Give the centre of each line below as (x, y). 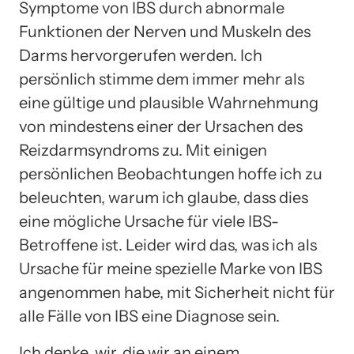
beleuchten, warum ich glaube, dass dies (164, 197)
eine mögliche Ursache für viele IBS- (149, 221)
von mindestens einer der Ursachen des (161, 126)
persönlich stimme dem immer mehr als (162, 79)
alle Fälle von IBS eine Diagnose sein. (149, 316)
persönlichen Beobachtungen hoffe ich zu (171, 173)
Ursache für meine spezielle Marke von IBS (171, 268)
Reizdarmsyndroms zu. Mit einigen (143, 150)
